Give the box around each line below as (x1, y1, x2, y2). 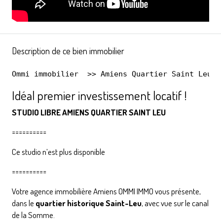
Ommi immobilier (12, 69, 78, 78)
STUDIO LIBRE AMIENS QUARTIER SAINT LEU (12, 107, 166, 117)
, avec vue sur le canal (142, 197, 209, 208)
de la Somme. (12, 209, 55, 220)
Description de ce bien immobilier (12, 45, 124, 56)
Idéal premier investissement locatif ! (12, 87, 187, 103)
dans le (12, 197, 36, 208)
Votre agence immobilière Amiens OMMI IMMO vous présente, (12, 185, 201, 196)
